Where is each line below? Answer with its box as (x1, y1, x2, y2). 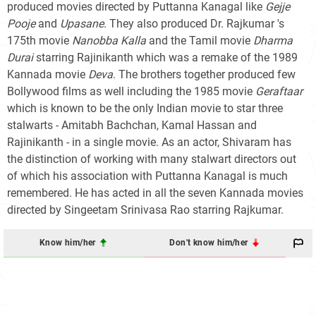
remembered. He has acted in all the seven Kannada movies (7, 186, 303, 200)
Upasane (60, 16, 104, 30)
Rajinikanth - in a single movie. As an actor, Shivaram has (7, 135, 291, 149)
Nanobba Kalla (72, 33, 146, 47)
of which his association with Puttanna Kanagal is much (7, 169, 288, 183)
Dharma (253, 33, 293, 47)
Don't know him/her (169, 238, 250, 248)
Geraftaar (255, 84, 303, 98)
